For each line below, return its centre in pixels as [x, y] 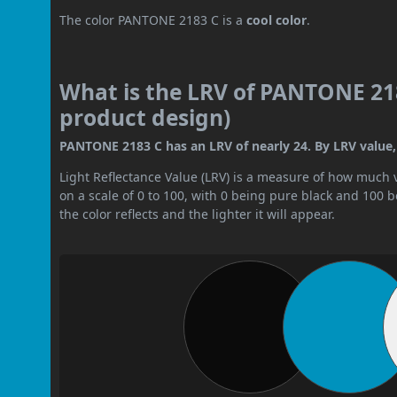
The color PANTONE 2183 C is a [153, 20]
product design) [145, 118]
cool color [277, 20]
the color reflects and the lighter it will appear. [198, 214]
